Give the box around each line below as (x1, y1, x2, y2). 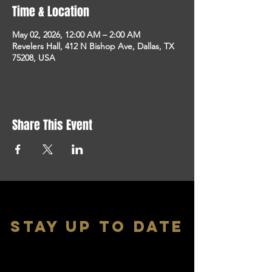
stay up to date (10, 217, 184, 236)
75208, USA (12, 52, 55, 63)
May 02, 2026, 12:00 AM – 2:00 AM (12, 29, 140, 40)
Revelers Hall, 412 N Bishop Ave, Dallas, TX (12, 41, 174, 52)
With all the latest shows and (12, 253, 136, 264)
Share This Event (12, 116, 92, 134)
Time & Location (12, 2, 89, 21)
